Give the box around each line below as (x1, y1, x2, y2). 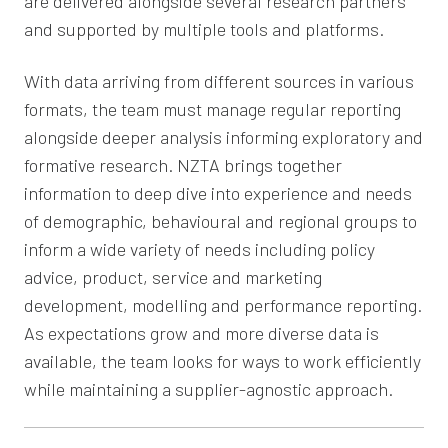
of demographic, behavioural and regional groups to (24, 209, 417, 232)
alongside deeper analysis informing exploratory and (24, 125, 423, 148)
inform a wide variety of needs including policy (24, 237, 375, 260)
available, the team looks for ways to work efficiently (24, 349, 421, 372)
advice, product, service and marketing (24, 265, 322, 288)
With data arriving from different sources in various (24, 69, 414, 92)
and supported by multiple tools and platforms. (24, 17, 384, 40)
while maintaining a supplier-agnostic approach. (24, 377, 393, 400)
